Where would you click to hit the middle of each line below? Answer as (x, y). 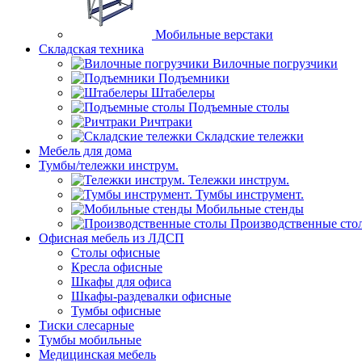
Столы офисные (116, 253)
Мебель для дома (85, 151)
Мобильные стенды (250, 209)
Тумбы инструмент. (250, 194)
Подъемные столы (239, 107)
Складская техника (91, 49)
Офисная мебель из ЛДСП (112, 238)
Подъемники (194, 78)
